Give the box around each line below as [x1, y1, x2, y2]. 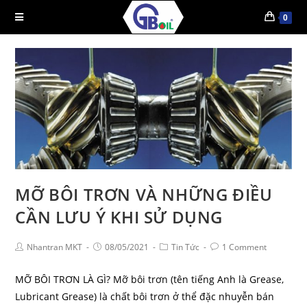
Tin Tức [171, 241, 200, 254]
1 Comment [222, 241, 267, 254]
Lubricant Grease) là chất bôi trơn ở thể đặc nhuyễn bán [15, 290, 275, 304]
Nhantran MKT [27, 241, 83, 254]
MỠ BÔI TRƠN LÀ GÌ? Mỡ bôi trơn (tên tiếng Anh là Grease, [15, 273, 284, 286]
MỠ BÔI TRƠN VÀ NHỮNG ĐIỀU [15, 183, 273, 206]
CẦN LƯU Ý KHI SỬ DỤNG [15, 206, 223, 229]
